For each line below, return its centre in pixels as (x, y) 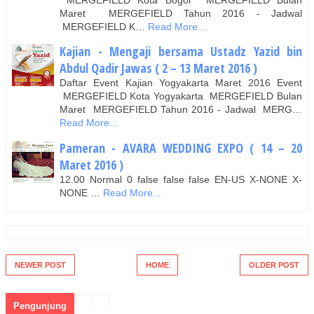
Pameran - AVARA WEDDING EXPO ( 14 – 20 (181, 148)
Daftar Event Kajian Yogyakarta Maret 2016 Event (181, 83)
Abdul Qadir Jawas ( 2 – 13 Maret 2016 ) (158, 68)
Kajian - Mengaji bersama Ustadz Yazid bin (181, 52)
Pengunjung (40, 306)
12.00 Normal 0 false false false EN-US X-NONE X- (181, 179)
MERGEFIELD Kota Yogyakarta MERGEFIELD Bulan (181, 96)
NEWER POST (40, 265)
